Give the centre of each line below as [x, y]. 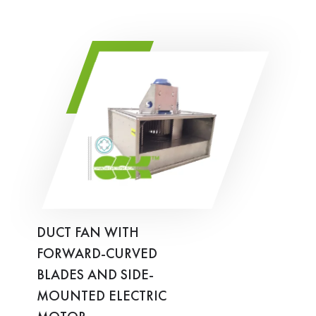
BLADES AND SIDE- [95, 275]
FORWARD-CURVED [97, 254]
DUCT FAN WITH [88, 233]
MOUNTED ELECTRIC [102, 297]
